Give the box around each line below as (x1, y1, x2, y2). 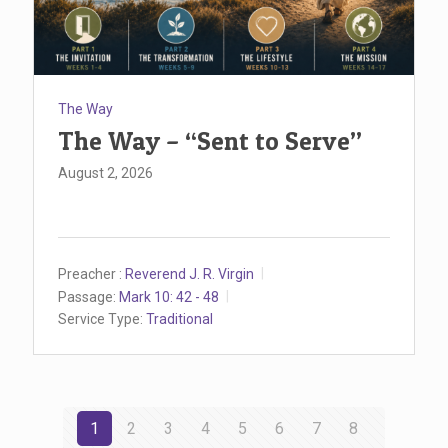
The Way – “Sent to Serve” (58, 125, 362, 156)
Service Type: (58, 311, 143, 328)
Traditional (146, 311, 213, 328)
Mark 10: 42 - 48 (119, 288, 219, 305)
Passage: (58, 288, 116, 305)
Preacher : (58, 265, 122, 282)
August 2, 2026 (58, 164, 153, 181)
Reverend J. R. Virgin (125, 265, 254, 282)
